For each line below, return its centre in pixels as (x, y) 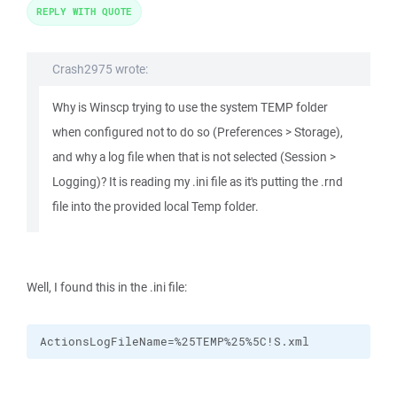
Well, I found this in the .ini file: (107, 287)
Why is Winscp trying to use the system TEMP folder (190, 107)
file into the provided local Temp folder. (156, 206)
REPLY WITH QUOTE (84, 11)
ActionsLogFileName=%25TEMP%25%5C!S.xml (175, 342)
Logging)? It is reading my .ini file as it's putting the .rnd (198, 182)
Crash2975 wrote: (100, 69)
